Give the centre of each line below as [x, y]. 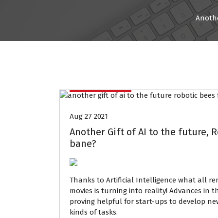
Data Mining [100, 82]
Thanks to [87, 180]
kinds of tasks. [94, 212]
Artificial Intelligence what [151, 180]
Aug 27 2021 [89, 116]
